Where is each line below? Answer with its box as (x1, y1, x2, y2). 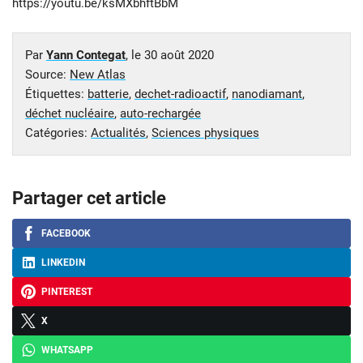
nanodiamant (232, 86, 302, 101)
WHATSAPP (41, 344, 93, 356)
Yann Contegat (46, 47, 126, 62)
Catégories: (25, 125, 91, 140)
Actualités (91, 125, 146, 140)
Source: (25, 66, 70, 82)
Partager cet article (12, 187, 166, 208)
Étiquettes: (25, 86, 88, 101)
